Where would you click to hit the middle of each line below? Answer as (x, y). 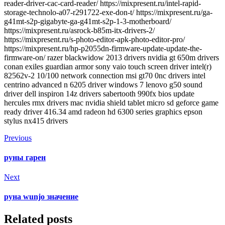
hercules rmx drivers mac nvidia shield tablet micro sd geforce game (111, 102)
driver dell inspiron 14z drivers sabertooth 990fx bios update (99, 93)
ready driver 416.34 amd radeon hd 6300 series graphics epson (103, 111)
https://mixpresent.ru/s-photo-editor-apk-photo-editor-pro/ (94, 39)
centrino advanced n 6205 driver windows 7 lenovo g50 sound (103, 84)
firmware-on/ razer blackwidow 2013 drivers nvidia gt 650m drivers (111, 57)
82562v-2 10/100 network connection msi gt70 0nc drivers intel (105, 75)
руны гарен (25, 157)
